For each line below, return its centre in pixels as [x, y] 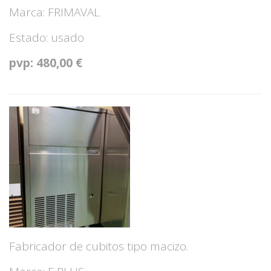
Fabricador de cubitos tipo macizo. [99, 246]
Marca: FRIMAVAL [54, 12]
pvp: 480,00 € [46, 63]
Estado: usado [47, 38]
